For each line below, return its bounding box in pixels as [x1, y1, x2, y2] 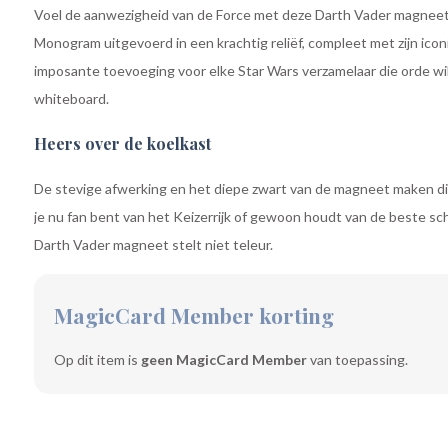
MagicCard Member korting [53, 301, 334, 329]
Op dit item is [53, 351, 141, 368]
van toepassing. [306, 351, 408, 368]
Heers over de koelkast [33, 133, 211, 154]
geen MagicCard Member [140, 351, 307, 368]
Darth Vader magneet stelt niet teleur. [33, 236, 273, 253]
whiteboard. [33, 90, 109, 107]
